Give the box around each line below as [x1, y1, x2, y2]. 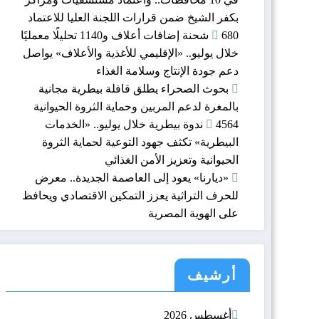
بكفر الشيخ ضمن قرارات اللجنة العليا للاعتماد [28, 11, 239, 23]
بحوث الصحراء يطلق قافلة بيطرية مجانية [38, 82, 229, 95]
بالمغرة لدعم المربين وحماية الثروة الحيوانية [33, 100, 239, 113]
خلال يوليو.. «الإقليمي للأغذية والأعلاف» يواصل [23, 46, 239, 59]
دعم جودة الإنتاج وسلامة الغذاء [96, 64, 239, 77]
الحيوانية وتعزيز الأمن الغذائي [105, 153, 239, 166]
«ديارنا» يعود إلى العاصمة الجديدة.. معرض [35, 171, 229, 184]
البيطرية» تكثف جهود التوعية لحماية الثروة [42, 135, 239, 148]
